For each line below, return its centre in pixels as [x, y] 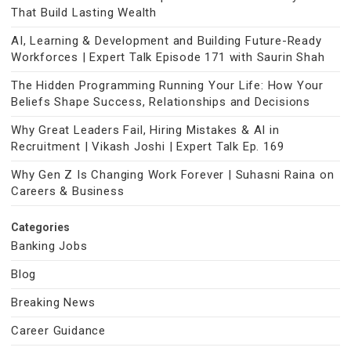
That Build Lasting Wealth [84, 13]
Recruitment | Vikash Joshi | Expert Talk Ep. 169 [148, 147]
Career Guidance [58, 331]
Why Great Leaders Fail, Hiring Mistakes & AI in [145, 130]
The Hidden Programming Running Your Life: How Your [167, 85]
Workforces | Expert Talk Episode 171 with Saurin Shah [168, 57]
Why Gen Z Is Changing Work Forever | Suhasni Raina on [173, 175]
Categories [40, 227]
